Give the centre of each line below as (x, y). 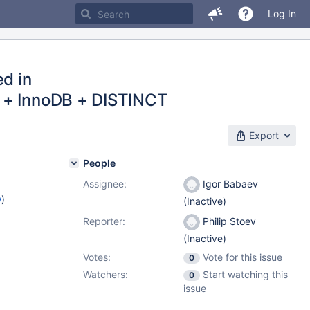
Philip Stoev (228, 221)
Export (264, 135)
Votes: (97, 257)
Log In (282, 13)
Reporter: (104, 221)
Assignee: (105, 184)
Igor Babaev (229, 184)
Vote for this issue (243, 257)
